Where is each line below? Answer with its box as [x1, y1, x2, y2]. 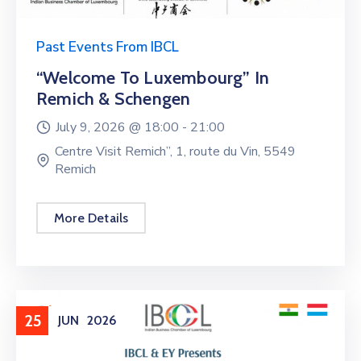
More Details [54, 210, 129, 226]
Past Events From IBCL [36, 38, 179, 57]
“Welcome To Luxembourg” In [36, 67, 270, 89]
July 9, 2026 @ [56, 118, 144, 137]
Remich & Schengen [36, 88, 191, 110]
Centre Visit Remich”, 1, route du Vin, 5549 [55, 143, 297, 161]
